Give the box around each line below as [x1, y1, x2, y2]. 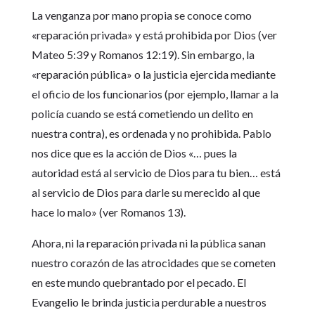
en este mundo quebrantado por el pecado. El [31, 276, 246, 290]
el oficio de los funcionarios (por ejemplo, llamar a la [31, 87, 278, 101]
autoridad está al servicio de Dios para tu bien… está [31, 166, 281, 180]
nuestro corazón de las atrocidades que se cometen [31, 256, 276, 270]
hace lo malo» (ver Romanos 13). [31, 205, 186, 219]
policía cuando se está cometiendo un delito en [31, 107, 253, 121]
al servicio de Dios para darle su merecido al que [31, 186, 260, 200]
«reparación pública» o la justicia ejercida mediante [31, 67, 276, 82]
